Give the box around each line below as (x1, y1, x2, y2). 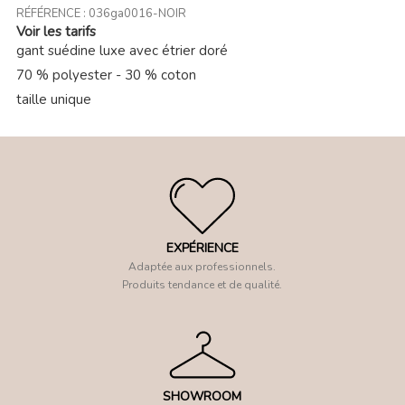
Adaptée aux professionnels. (128, 259, 277, 275)
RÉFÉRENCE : (15, 5, 89, 22)
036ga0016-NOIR (88, 5, 186, 22)
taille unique (15, 89, 91, 108)
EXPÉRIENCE (165, 240, 239, 258)
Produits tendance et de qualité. (122, 278, 283, 293)
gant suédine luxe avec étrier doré (15, 41, 228, 60)
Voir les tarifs (15, 22, 96, 41)
